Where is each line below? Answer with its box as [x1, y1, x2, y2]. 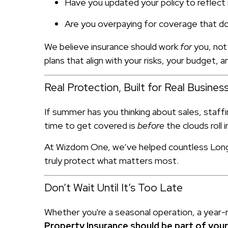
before [137, 119, 164, 131]
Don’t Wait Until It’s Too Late [44, 180, 183, 194]
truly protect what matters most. [44, 154, 179, 166]
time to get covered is [44, 119, 137, 131]
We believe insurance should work [44, 40, 180, 52]
